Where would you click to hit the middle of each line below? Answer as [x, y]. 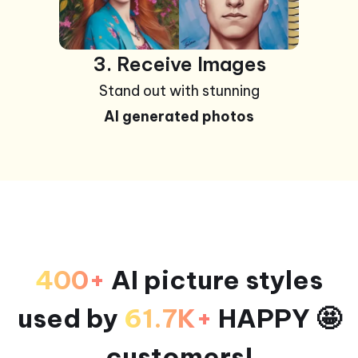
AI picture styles [214, 280]
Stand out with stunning [179, 91]
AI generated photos [179, 117]
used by [70, 318]
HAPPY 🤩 [276, 318]
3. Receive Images [179, 64]
